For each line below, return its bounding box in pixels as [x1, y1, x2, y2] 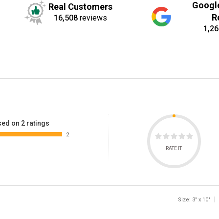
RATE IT [166, 145, 182, 151]
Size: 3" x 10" [178, 196, 211, 203]
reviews [78, 13, 108, 23]
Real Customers [48, 1, 113, 12]
